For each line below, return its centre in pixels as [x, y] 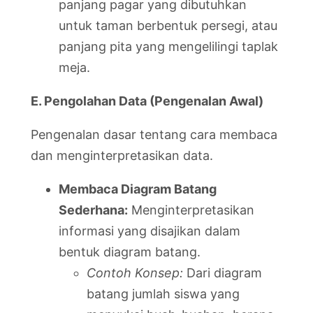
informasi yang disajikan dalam [150, 231]
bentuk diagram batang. [130, 252]
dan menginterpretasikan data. [122, 155]
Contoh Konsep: [135, 272]
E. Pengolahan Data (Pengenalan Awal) [147, 101]
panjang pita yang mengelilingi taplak [168, 46]
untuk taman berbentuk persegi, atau [168, 25]
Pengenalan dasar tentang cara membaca [154, 134]
